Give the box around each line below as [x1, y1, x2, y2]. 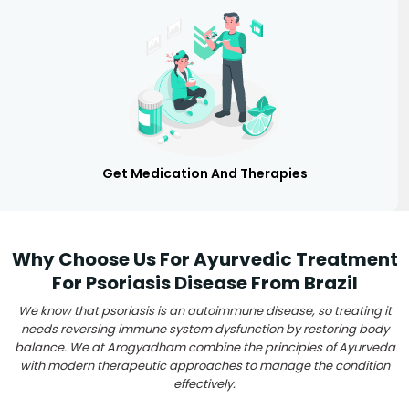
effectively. [173, 374, 236, 393]
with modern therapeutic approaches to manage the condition [19, 356, 390, 374]
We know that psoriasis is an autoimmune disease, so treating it [17, 301, 392, 320]
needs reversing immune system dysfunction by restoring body [20, 320, 389, 338]
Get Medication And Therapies [101, 163, 308, 183]
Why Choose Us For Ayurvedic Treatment [11, 246, 398, 272]
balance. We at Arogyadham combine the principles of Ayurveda [14, 338, 395, 356]
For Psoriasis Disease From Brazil [51, 269, 358, 296]
